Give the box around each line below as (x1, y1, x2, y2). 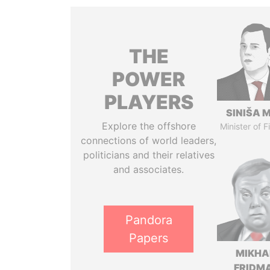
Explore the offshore (101, 120, 196, 132)
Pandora (125, 213, 172, 227)
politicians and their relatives (83, 149, 215, 161)
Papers (129, 231, 169, 245)
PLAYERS (104, 90, 193, 114)
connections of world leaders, (81, 134, 217, 146)
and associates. (113, 163, 184, 175)
